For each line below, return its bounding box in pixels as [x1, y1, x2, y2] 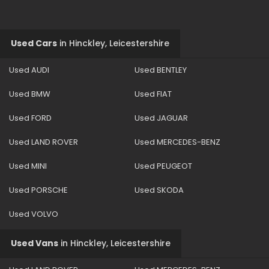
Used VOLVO [9, 208, 58, 220]
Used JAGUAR [134, 112, 188, 124]
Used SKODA [134, 184, 184, 196]
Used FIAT [134, 88, 172, 100]
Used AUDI [9, 64, 49, 76]
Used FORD [9, 112, 52, 124]
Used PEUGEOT [134, 160, 192, 172]
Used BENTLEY [134, 64, 187, 76]
